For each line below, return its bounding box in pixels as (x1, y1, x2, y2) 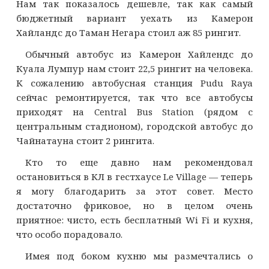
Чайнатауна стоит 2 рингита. (16, 134, 154, 147)
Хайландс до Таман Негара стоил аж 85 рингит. (16, 26, 241, 38)
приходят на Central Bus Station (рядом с (16, 105, 253, 118)
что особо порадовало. (16, 228, 122, 240)
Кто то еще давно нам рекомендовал (25, 156, 253, 168)
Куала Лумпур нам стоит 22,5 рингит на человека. (16, 62, 253, 74)
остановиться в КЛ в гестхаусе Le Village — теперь (16, 170, 253, 183)
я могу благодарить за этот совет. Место (16, 184, 253, 197)
